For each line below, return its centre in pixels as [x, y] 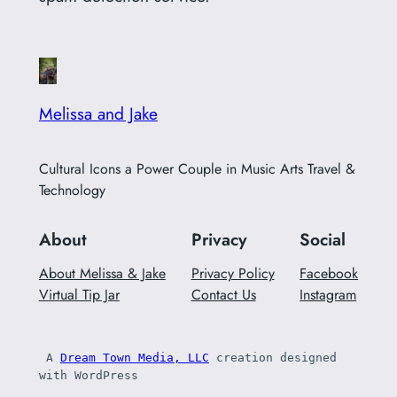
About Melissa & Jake [102, 274]
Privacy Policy [233, 274]
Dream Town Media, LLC [134, 358]
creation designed [272, 358]
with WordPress [92, 376]
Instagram [328, 295]
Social [323, 239]
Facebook [329, 274]
